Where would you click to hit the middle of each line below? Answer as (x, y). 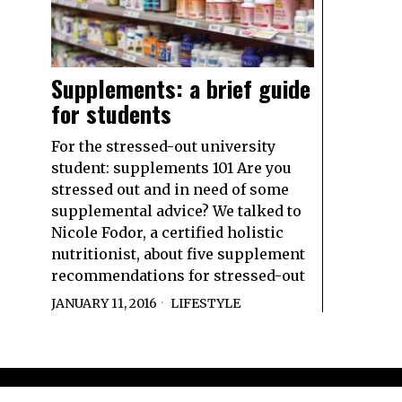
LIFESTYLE (205, 304)
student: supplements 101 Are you (171, 168)
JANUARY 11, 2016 (104, 304)
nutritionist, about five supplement (178, 254)
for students (111, 114)
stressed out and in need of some (170, 190)
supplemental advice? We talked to (176, 211)
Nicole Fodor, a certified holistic (167, 233)
